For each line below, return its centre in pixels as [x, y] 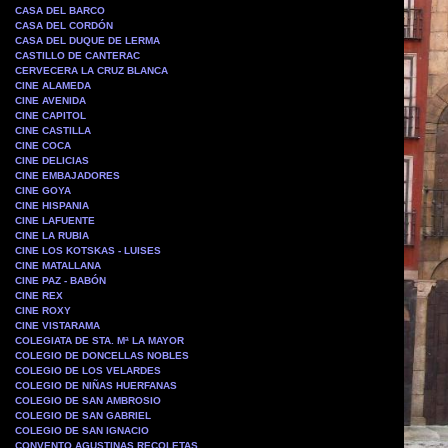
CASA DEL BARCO [60, 10]
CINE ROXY [43, 310]
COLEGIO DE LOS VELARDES [88, 370]
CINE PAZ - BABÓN [60, 280]
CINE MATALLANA [58, 265]
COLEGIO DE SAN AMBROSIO [88, 400]
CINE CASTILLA [53, 130]
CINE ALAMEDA [53, 85]
